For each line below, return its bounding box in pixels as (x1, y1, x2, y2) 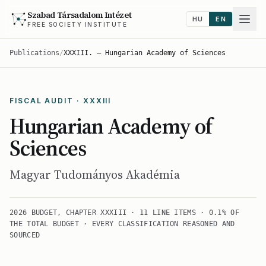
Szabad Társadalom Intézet (27, 9, 132, 21)
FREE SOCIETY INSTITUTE (27, 21, 127, 28)
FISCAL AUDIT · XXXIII (9, 96, 112, 105)
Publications (9, 49, 59, 57)
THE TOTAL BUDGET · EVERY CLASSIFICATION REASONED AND (9, 220, 235, 228)
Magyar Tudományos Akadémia (9, 166, 180, 183)
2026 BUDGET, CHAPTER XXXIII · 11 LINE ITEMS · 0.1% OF (9, 208, 239, 217)
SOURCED (9, 231, 40, 239)
